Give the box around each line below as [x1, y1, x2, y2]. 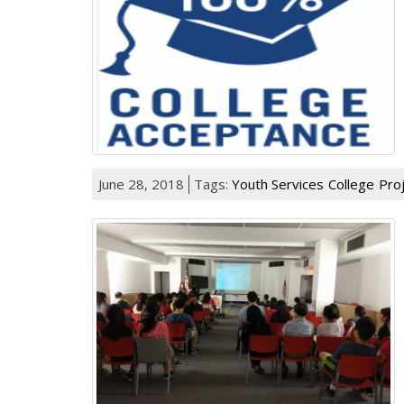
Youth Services [232, 174, 324, 193]
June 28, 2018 [98, 174, 184, 193]
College [328, 174, 374, 193]
